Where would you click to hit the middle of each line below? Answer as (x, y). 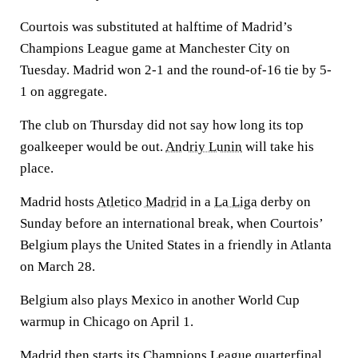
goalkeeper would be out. (93, 147)
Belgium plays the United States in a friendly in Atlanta (176, 245)
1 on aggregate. (64, 91)
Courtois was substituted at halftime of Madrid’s (156, 27)
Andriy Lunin (204, 147)
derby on (284, 202)
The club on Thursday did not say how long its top (162, 125)
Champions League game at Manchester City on (155, 48)
